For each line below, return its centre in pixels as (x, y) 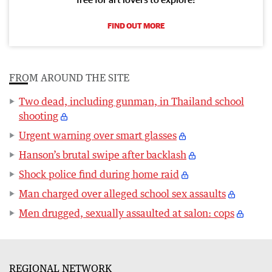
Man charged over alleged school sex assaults (122, 193)
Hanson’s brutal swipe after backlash (103, 155)
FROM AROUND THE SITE (69, 77)
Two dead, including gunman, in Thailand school (131, 101)
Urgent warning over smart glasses (98, 135)
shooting (39, 116)
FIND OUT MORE (136, 25)
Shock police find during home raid (99, 174)
